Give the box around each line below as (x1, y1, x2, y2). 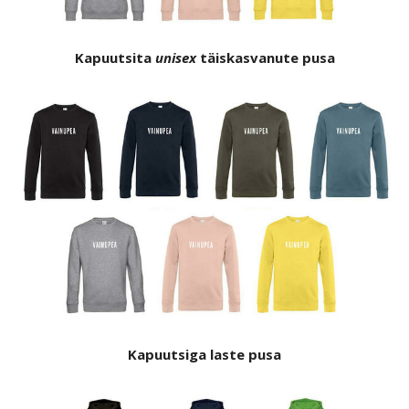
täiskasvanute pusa (195, 47, 335, 67)
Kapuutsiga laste (128, 344, 245, 363)
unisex (154, 47, 196, 67)
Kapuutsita (74, 47, 155, 67)
